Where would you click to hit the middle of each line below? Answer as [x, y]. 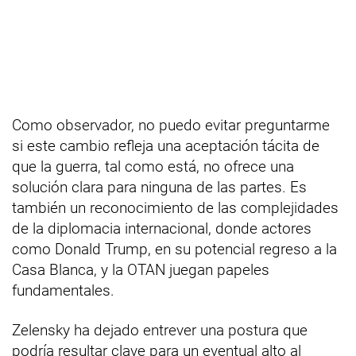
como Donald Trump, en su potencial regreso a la [174, 249]
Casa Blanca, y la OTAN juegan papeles [141, 270]
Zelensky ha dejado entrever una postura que [160, 330]
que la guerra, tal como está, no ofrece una [153, 166]
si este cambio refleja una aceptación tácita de [166, 146]
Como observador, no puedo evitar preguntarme [171, 125]
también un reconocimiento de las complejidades [175, 208]
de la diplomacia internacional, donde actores [162, 228]
